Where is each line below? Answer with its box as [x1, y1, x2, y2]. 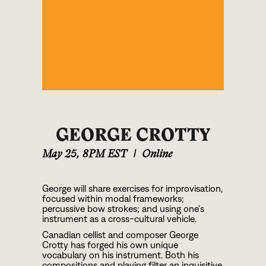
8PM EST [83, 149, 128, 160]
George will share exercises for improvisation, [42, 183, 223, 194]
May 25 [42, 149, 77, 160]
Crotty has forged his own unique [42, 240, 179, 251]
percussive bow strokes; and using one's [42, 204, 205, 214]
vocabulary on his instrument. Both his [42, 250, 199, 261]
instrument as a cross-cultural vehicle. [42, 214, 202, 224]
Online [142, 149, 173, 160]
